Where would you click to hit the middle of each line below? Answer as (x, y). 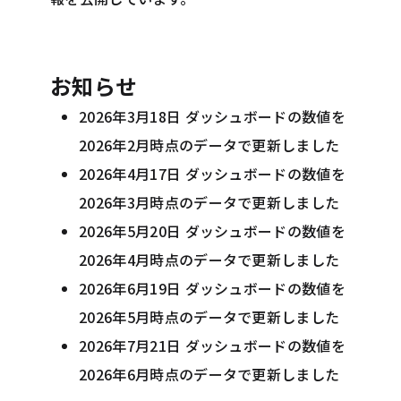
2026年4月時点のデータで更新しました (209, 260)
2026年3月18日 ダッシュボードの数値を (213, 116)
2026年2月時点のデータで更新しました (209, 145)
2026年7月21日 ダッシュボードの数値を (213, 346)
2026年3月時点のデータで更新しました (209, 202)
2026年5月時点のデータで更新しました (209, 317)
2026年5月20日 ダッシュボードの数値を (213, 231)
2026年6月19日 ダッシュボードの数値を (213, 288)
